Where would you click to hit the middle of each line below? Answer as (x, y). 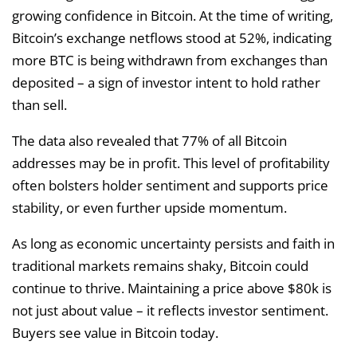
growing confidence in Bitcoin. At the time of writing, (173, 16)
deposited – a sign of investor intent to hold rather (166, 83)
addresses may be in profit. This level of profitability (171, 163)
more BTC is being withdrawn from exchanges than (170, 61)
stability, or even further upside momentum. (149, 208)
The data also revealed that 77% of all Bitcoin (149, 141)
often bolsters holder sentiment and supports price (170, 186)
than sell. (39, 105)
